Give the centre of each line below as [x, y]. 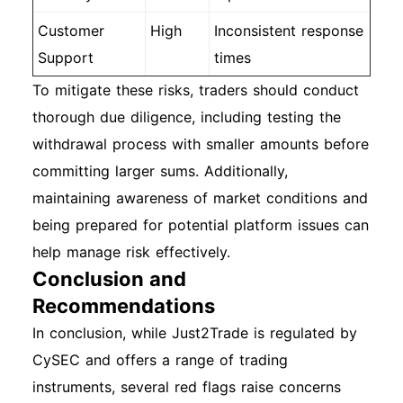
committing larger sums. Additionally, [160, 171]
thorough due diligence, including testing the [187, 117]
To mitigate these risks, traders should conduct [196, 90]
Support [66, 58]
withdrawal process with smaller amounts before [201, 144]
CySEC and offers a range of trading [160, 360]
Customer [71, 31]
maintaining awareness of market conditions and [200, 198]
